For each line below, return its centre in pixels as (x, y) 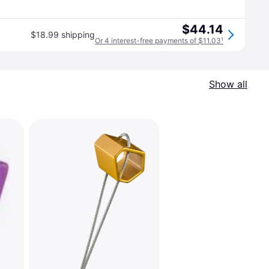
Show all (228, 84)
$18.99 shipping (63, 35)
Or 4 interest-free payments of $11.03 (158, 41)
